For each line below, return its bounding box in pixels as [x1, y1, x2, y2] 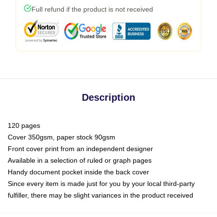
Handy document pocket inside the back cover [8, 168, 149, 176]
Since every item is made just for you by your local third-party [8, 180, 195, 187]
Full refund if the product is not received [31, 5, 153, 13]
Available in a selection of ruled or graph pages [8, 156, 152, 164]
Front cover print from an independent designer [8, 145, 153, 153]
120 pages [8, 122, 40, 129]
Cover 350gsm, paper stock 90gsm [8, 133, 115, 141]
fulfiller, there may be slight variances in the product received [8, 191, 193, 199]
